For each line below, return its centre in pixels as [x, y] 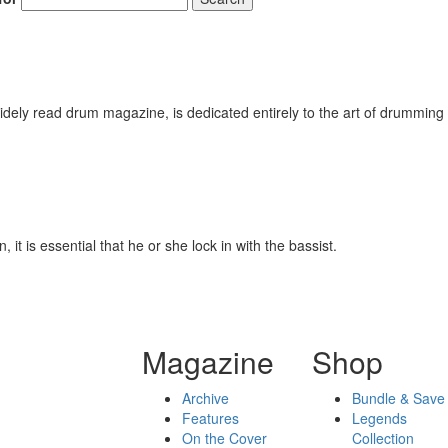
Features [210, 417]
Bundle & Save [399, 397]
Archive [205, 397]
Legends [380, 417]
